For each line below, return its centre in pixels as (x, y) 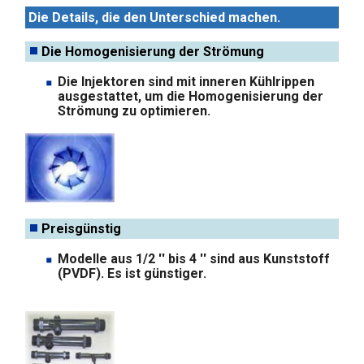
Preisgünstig (82, 228)
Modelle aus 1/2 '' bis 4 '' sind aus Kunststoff (194, 258)
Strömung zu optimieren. (134, 110)
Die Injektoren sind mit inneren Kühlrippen (186, 81)
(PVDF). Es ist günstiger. (132, 273)
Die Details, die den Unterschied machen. (155, 17)
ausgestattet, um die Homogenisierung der (191, 96)
